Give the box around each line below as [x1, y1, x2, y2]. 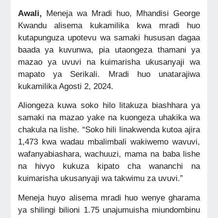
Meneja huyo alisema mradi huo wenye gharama [18, 192, 200, 202]
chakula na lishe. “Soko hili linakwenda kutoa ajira [18, 125, 200, 135]
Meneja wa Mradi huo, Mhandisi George [41, 8, 200, 18]
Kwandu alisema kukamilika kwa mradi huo [18, 20, 200, 30]
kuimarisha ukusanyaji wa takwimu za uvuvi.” [18, 173, 183, 183]
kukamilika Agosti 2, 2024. [18, 81, 113, 91]
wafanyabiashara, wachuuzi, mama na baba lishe [18, 149, 200, 159]
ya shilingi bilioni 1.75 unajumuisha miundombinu [18, 204, 200, 215]
